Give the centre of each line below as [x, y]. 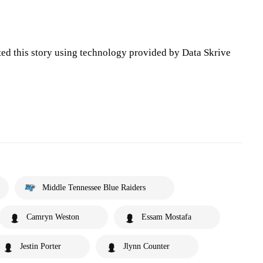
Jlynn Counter [146, 246]
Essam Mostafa [166, 217]
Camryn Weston [53, 217]
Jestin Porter [41, 246]
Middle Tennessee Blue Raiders [94, 188]
